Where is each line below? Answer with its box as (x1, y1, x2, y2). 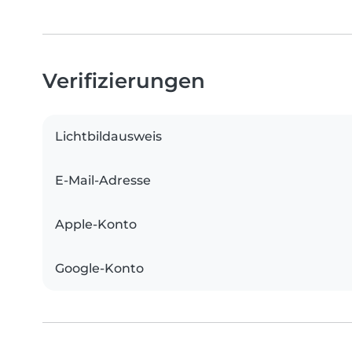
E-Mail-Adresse (55, 173, 151, 189)
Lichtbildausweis (55, 129, 162, 145)
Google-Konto (55, 261, 144, 277)
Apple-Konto (55, 217, 137, 233)
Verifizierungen (42, 68, 205, 93)
